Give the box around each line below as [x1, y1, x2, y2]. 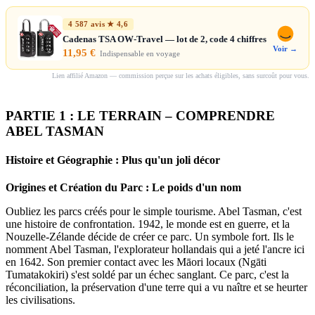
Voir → [273, 44, 297, 53]
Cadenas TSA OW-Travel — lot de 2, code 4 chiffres [63, 33, 266, 44]
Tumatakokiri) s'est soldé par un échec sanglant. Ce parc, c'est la [6, 269, 289, 281]
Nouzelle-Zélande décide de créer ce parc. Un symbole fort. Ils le [6, 231, 294, 243]
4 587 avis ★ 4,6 [68, 19, 128, 28]
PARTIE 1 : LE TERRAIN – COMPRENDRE [6, 108, 275, 123]
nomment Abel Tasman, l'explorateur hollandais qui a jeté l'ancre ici [6, 243, 304, 256]
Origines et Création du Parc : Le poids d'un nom [6, 181, 241, 194]
